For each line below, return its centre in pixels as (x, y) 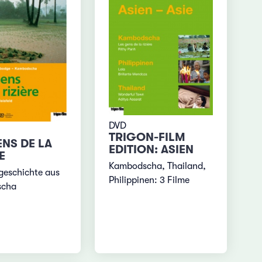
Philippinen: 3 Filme (149, 180)
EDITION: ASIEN (151, 150)
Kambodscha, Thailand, (158, 166)
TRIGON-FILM (147, 137)
